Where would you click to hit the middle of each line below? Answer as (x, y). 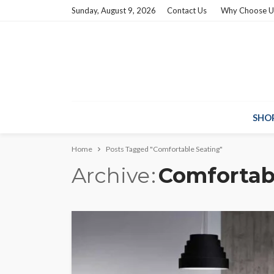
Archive (111, 176)
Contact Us (187, 10)
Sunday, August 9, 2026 (114, 10)
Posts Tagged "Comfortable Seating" (164, 149)
